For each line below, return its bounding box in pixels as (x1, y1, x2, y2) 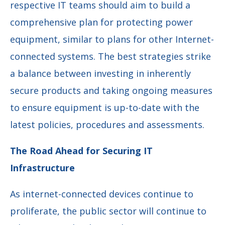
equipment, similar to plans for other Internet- (10, 33, 214, 45)
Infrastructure (10, 161, 77, 174)
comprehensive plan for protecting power (10, 16, 193, 28)
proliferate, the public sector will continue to (10, 204, 206, 217)
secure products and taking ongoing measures (10, 84, 212, 96)
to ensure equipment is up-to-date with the (10, 101, 199, 114)
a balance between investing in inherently (10, 67, 191, 79)
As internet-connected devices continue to (10, 187, 193, 200)
